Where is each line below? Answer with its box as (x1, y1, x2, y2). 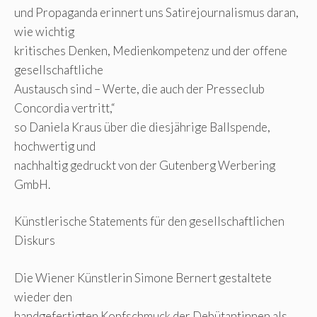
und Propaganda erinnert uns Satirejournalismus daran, (14, 4, 299, 20)
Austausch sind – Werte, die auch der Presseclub (14, 81, 265, 96)
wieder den (14, 289, 72, 304)
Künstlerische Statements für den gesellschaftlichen (14, 214, 284, 229)
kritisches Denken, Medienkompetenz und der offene (14, 42, 287, 58)
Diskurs (14, 233, 55, 248)
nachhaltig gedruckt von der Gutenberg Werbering (14, 157, 275, 173)
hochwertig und (14, 138, 96, 154)
